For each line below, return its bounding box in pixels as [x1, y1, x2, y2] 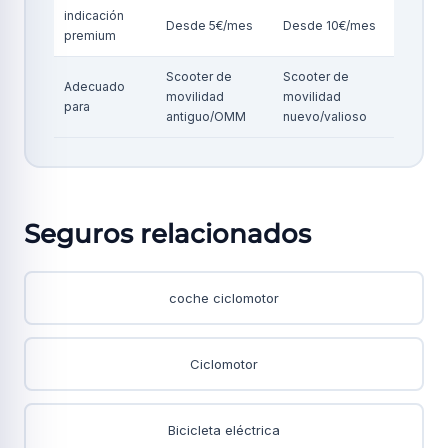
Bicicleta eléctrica [168, 422, 280, 438]
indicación [64, 8, 124, 23]
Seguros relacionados [24, 218, 311, 250]
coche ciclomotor [169, 290, 279, 306]
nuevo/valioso [283, 109, 367, 124]
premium [64, 28, 116, 43]
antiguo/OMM [166, 109, 246, 124]
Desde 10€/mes [283, 18, 376, 33]
